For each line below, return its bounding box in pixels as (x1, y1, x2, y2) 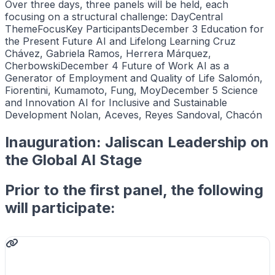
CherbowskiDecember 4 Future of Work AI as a (5, 60, 229, 72)
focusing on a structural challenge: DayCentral (5, 10, 223, 23)
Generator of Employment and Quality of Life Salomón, (5, 72, 263, 85)
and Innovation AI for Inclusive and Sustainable (5, 96, 227, 109)
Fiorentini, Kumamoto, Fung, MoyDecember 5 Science (5, 84, 258, 97)
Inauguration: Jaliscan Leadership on (5, 133, 269, 152)
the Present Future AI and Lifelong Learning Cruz (5, 35, 236, 48)
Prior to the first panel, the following (5, 181, 263, 199)
